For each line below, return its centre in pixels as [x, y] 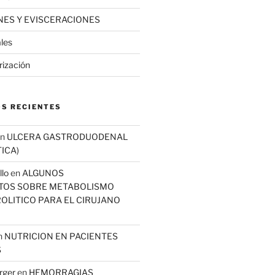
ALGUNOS [43, 173]
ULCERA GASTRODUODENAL [67, 137]
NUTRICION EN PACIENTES [61, 236]
